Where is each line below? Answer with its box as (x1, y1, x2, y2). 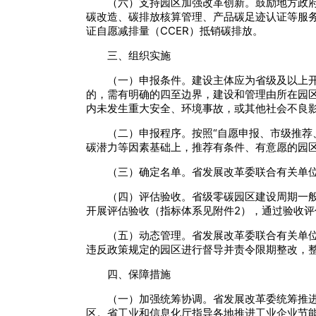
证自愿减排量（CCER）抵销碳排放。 (86, 24, 263, 38)
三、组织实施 (107, 49, 171, 63)
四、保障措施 (107, 267, 171, 281)
